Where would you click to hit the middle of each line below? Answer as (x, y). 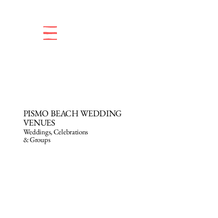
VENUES (39, 123)
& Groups (37, 140)
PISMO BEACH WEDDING (72, 113)
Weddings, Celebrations (56, 132)
